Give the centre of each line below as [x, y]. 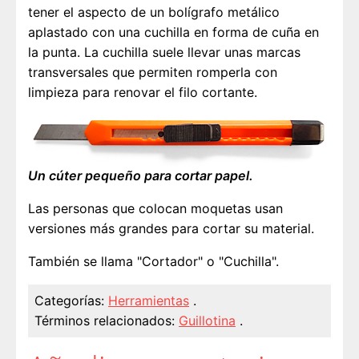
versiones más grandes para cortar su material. [171, 229]
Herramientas [149, 301]
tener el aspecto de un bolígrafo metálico [154, 12]
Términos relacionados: [105, 321]
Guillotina [207, 321]
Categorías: [71, 301]
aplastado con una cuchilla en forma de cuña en [173, 32]
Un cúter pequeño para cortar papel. [141, 176]
